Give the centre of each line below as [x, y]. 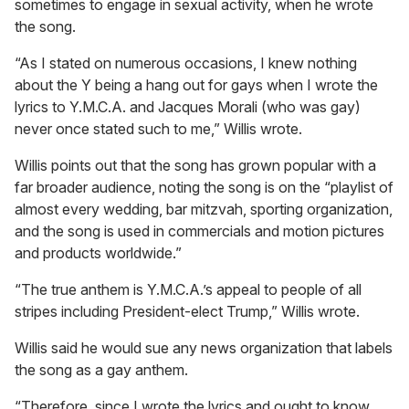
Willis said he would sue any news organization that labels [204, 347]
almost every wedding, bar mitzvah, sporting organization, [204, 209]
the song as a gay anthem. [101, 369]
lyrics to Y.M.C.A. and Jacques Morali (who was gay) [188, 106]
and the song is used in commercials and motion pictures [199, 231]
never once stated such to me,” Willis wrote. [158, 128]
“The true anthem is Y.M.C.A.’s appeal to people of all [188, 289]
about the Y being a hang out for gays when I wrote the [196, 84]
